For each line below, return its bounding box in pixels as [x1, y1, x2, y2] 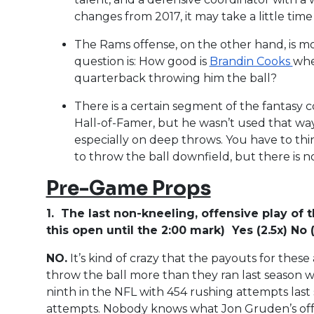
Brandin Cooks [209, 54, 293, 68]
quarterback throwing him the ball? [74, 71, 277, 85]
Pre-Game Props [46, 175, 211, 200]
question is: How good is [74, 54, 210, 68]
